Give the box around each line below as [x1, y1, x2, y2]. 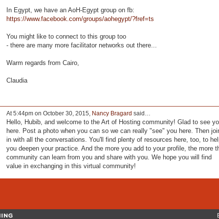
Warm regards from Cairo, [6, 59, 79, 67]
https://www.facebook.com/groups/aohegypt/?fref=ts [6, 15, 154, 23]
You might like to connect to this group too [6, 33, 126, 41]
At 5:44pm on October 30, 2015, [6, 109, 92, 117]
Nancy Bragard [91, 109, 132, 117]
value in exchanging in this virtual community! [6, 162, 136, 170]
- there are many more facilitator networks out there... [6, 42, 157, 49]
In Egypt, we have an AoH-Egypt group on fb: [6, 6, 134, 14]
